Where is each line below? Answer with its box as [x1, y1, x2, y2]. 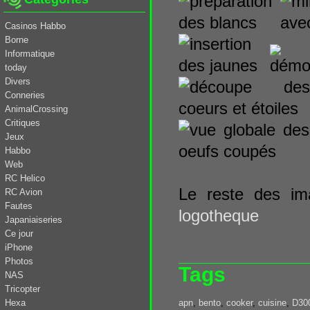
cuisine [258, 298, 286, 309]
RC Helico [4, 172, 45, 183]
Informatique [4, 48, 55, 59]
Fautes [4, 200, 33, 211]
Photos [4, 255, 33, 266]
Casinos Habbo [4, 20, 66, 31]
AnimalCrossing [4, 103, 68, 114]
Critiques [4, 117, 40, 128]
